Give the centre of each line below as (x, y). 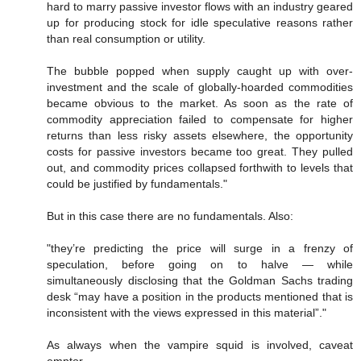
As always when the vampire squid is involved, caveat (200, 345)
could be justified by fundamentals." (137, 184)
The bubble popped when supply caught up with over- (200, 71)
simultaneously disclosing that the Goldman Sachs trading (200, 281)
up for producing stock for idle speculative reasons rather (200, 23)
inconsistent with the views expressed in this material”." (187, 313)
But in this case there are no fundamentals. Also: (170, 216)
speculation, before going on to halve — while (200, 265)
